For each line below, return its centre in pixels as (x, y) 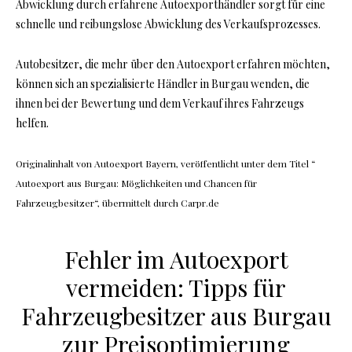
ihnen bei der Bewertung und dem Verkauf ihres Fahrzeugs (160, 104)
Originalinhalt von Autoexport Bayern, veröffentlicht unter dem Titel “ (165, 164)
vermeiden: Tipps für (176, 288)
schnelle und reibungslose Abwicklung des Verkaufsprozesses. (168, 24)
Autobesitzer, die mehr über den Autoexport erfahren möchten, (173, 64)
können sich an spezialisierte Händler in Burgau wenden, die (163, 84)
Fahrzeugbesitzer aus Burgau (176, 316)
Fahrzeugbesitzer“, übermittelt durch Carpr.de (117, 203)
